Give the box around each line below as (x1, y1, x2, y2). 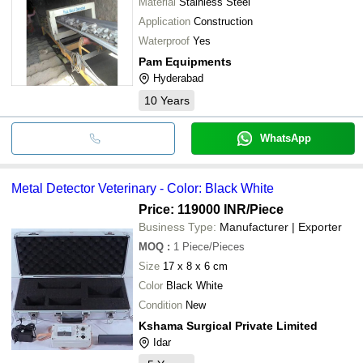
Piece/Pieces (182, 240, 245, 253)
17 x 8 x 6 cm (186, 259, 228, 272)
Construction (194, 15, 253, 28)
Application (139, 15, 190, 28)
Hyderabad (153, 71, 203, 84)
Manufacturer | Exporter (220, 220, 342, 233)
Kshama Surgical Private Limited (139, 318, 318, 332)
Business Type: (139, 220, 216, 233)
